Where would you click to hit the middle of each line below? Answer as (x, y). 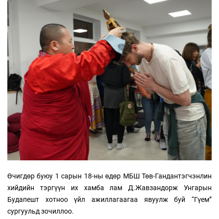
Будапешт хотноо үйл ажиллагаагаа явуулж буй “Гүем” (109, 199)
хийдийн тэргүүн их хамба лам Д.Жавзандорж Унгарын (109, 187)
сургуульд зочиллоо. (41, 211)
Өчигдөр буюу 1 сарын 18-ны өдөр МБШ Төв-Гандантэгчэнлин (109, 176)
